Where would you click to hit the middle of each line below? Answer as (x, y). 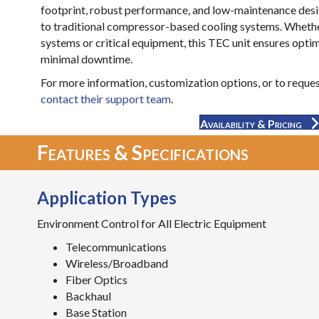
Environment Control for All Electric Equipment (152, 224)
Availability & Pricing (251, 124)
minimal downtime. (87, 59)
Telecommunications (116, 247)
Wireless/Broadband (117, 263)
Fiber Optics (96, 280)
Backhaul (88, 296)
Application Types (107, 198)
